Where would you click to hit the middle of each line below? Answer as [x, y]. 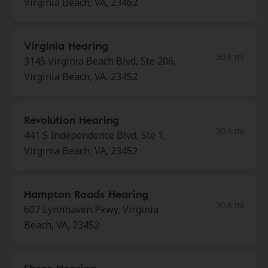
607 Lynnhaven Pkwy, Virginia [91, 209]
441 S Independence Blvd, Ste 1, [95, 135]
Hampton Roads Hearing [86, 194]
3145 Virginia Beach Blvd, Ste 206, [100, 61]
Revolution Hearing [71, 120]
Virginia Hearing [66, 45]
